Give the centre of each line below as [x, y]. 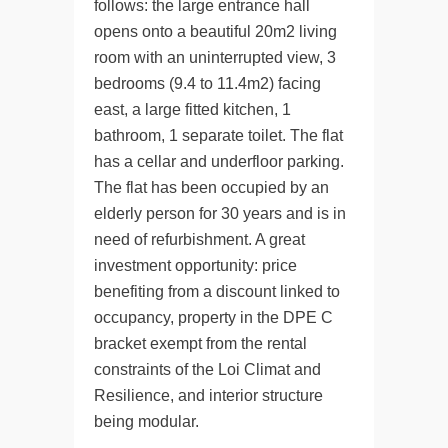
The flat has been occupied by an [211, 187]
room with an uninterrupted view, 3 [215, 57]
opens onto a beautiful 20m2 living [215, 31]
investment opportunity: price [195, 265]
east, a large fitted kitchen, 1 [192, 109]
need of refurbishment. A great [199, 239]
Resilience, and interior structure [208, 395]
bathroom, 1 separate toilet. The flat [218, 135]
